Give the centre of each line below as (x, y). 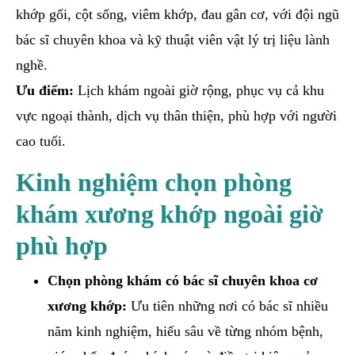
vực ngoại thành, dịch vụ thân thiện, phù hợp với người (176, 115)
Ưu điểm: (45, 90)
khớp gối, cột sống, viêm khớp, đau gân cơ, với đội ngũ (177, 14)
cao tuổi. (41, 141)
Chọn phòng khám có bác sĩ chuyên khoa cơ (183, 280)
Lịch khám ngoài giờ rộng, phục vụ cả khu (199, 90)
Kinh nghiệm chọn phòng (154, 182)
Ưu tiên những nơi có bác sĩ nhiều (227, 305)
